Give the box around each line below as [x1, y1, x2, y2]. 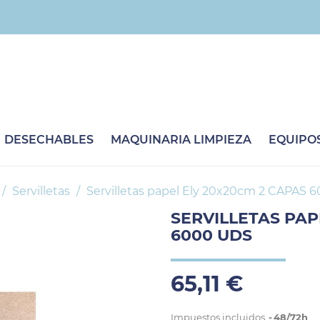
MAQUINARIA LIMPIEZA [110, 133, 251, 146]
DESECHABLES [4, 133, 94, 146]
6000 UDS [171, 226, 252, 245]
